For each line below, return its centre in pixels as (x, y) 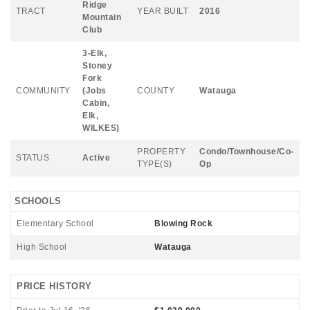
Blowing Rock (183, 224)
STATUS (33, 158)
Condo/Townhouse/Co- (247, 152)
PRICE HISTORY (54, 286)
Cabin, (96, 103)
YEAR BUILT (163, 11)
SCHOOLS (38, 201)
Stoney (97, 66)
